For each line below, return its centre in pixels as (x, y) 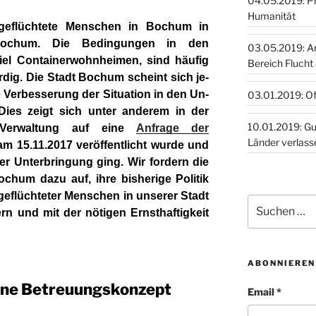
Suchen (264, 201)
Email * (264, 292)
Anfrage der (172, 128)
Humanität (271, 16)
